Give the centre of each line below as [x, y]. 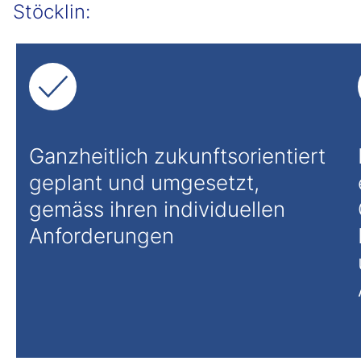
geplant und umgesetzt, [144, 183]
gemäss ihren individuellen [157, 210]
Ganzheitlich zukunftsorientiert [177, 156]
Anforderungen [102, 236]
